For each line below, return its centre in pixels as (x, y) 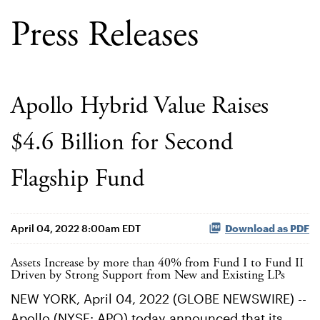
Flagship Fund (77, 180)
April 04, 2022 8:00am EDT (76, 228)
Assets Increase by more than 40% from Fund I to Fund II (157, 264)
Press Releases (105, 37)
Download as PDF (267, 228)
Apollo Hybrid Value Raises (140, 107)
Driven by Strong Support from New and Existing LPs (148, 276)
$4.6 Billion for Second (122, 144)
